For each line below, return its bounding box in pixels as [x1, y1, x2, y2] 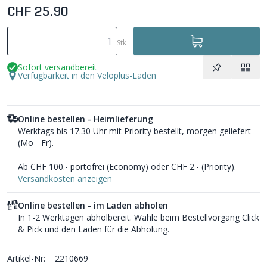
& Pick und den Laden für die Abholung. [18, 223, 169, 235]
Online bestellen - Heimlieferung [18, 113, 153, 125]
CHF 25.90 [7, 5, 69, 20]
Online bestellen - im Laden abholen [18, 199, 168, 211]
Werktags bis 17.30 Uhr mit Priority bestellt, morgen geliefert [18, 125, 251, 136]
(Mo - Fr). [18, 136, 54, 148]
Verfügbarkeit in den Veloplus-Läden [18, 69, 156, 81]
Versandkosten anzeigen [18, 172, 112, 184]
